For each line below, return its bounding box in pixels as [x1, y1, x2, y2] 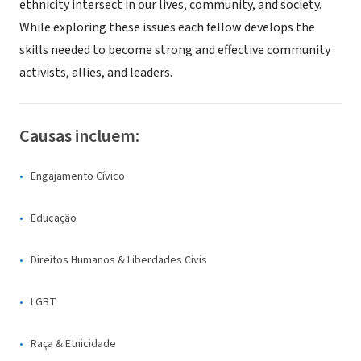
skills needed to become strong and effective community [19, 41, 330, 59]
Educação [31, 210, 77, 226]
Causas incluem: [19, 123, 139, 149]
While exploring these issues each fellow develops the [19, 19, 315, 36]
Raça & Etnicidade [31, 336, 116, 352]
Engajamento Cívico [31, 168, 125, 185]
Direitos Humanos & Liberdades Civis [31, 252, 207, 268]
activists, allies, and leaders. [19, 64, 172, 81]
